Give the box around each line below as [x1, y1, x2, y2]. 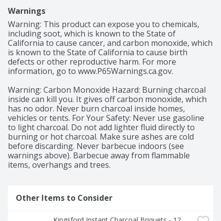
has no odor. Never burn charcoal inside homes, [8, 103, 185, 114]
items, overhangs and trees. [8, 159, 110, 171]
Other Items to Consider [16, 192, 112, 204]
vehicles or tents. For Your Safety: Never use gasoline [8, 112, 204, 124]
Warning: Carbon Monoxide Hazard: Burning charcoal [8, 84, 206, 96]
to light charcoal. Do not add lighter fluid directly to [8, 122, 195, 133]
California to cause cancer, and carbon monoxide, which [8, 37, 213, 49]
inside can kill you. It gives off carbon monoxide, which [8, 94, 207, 105]
